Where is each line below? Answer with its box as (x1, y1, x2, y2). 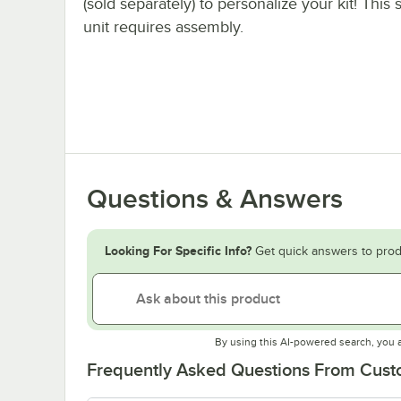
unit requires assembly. (83, 17, 243, 36)
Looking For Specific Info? (105, 243, 252, 258)
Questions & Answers (87, 183, 343, 214)
